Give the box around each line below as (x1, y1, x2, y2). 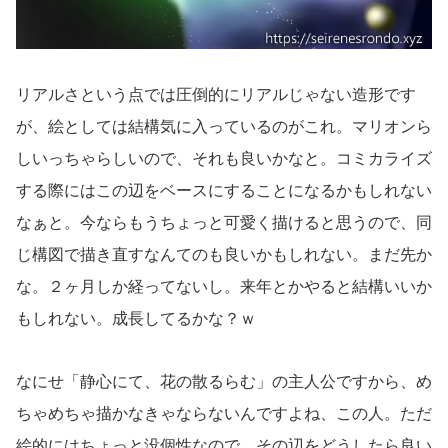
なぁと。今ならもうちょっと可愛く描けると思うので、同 (16, 214, 432, 232)
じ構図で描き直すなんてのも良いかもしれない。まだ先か (16, 246, 432, 264)
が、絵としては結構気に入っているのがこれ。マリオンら (16, 118, 432, 136)
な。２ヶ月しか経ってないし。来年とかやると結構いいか (16, 278, 432, 296)
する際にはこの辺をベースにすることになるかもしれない (16, 182, 432, 200)
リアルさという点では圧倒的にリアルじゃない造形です (16, 86, 416, 104)
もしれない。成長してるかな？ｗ (16, 310, 256, 328)
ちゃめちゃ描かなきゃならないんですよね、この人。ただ (16, 404, 432, 422)
